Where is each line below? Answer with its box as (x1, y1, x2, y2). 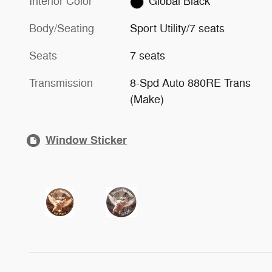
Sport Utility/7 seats (130, 22, 225, 36)
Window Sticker (46, 133, 127, 148)
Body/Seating (29, 22, 94, 36)
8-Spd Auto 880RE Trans (130, 76, 251, 90)
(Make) (130, 93, 165, 107)
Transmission (29, 76, 93, 90)
